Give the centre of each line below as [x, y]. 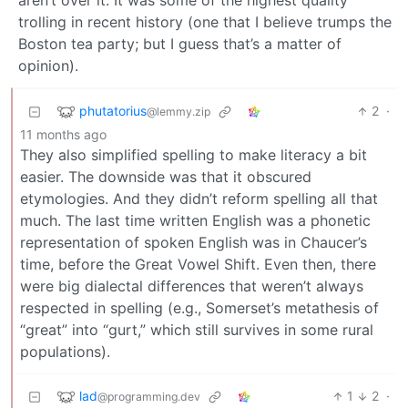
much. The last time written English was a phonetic [195, 221]
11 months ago [63, 135]
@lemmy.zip [178, 111]
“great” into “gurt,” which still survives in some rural [197, 330]
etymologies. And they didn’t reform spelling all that [199, 199]
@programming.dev [149, 396]
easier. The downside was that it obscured [166, 177]
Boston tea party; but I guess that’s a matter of [180, 44]
